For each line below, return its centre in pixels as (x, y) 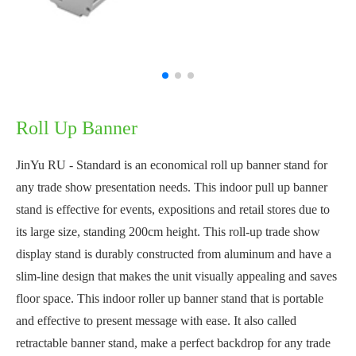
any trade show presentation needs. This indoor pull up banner (172, 188)
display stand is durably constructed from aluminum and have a (174, 254)
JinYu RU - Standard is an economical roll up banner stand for (172, 165)
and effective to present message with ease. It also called (156, 321)
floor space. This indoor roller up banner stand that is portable (170, 299)
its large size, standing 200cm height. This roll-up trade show (168, 232)
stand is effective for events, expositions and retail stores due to (173, 210)
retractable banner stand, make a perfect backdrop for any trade (173, 343)
